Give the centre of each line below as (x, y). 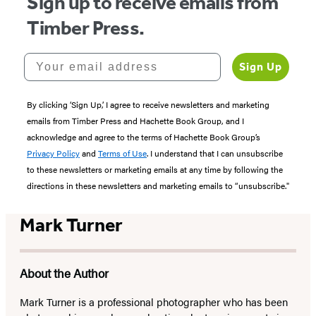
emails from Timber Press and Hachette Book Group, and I (135, 121)
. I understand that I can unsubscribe (215, 153)
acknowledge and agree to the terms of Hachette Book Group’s (144, 137)
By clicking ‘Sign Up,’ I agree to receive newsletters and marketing (148, 105)
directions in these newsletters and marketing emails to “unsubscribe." (158, 186)
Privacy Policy (53, 153)
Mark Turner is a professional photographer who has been (154, 302)
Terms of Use (122, 153)
